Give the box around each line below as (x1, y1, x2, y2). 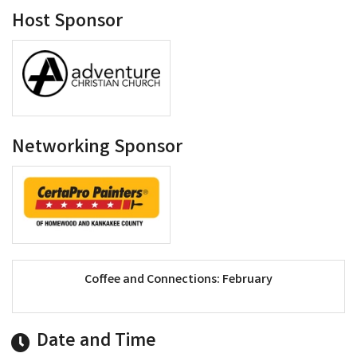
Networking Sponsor (12, 134, 182, 163)
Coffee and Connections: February (84, 270, 273, 289)
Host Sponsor (12, 8, 123, 37)
